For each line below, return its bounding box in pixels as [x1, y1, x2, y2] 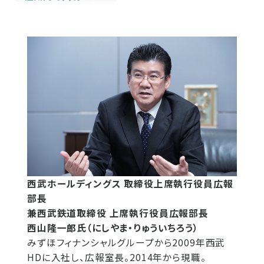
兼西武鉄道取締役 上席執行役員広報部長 [27, 206, 209, 220]
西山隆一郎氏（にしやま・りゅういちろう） [27, 221, 199, 235]
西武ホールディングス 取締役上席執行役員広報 [27, 177, 233, 191]
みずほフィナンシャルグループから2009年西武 [27, 236, 226, 250]
